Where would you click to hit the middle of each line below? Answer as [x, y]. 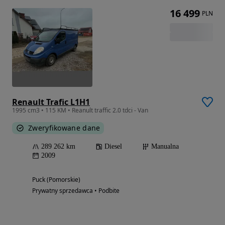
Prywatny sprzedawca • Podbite [76, 190]
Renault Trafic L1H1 [51, 102]
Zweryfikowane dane [64, 128]
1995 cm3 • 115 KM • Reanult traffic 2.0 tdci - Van [80, 110]
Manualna [165, 146]
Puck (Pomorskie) [56, 179]
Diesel [113, 146]
